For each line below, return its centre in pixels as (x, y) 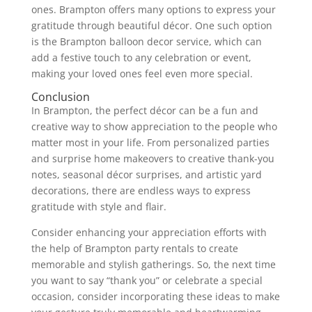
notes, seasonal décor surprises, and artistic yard (146, 174)
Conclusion (60, 96)
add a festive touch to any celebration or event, (141, 57)
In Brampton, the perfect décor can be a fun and (145, 110)
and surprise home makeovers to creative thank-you (153, 158)
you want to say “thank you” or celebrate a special (147, 280)
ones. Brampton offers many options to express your (153, 9)
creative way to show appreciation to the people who (154, 126)
